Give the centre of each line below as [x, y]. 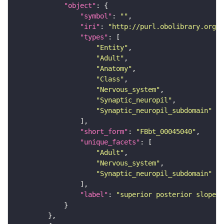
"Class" [110, 79]
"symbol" [96, 16]
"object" [80, 6]
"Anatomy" [114, 69]
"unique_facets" [110, 142]
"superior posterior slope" [168, 195]
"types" [94, 37]
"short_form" [104, 132]
